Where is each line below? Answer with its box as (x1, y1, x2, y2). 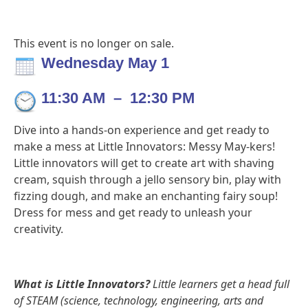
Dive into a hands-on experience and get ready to (14, 122, 269, 138)
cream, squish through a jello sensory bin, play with (14, 172, 281, 188)
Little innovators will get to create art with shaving (14, 155, 274, 171)
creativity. (14, 221, 63, 237)
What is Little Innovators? (14, 276, 153, 292)
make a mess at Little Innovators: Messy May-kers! (14, 139, 275, 155)
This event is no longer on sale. (14, 36, 174, 52)
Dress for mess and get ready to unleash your (14, 205, 252, 221)
